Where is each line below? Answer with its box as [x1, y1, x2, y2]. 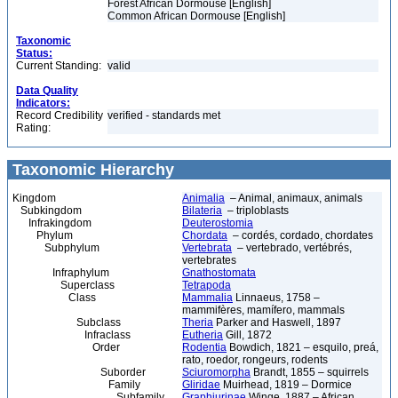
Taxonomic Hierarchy [8, 161, 174, 179]
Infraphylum [12, 267, 109, 279]
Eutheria [182, 329, 223, 341]
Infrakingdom [12, 217, 92, 229]
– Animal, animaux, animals [225, 192, 362, 204]
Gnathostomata [182, 267, 256, 279]
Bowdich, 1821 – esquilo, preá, [227, 341, 378, 354]
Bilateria [182, 204, 222, 217]
